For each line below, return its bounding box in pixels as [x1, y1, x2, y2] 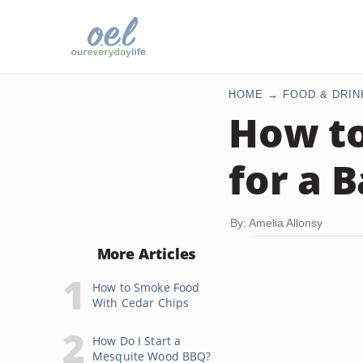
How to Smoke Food [92, 280, 200, 295]
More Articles [96, 244, 197, 263]
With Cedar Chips [92, 295, 190, 310]
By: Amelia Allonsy [230, 216, 322, 229]
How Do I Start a [92, 333, 181, 348]
